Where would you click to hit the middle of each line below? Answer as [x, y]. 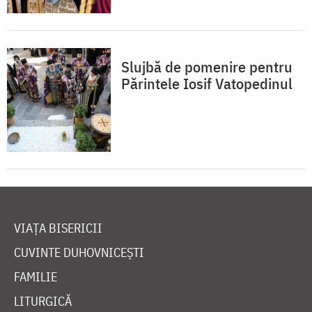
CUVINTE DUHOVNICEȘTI [79, 252]
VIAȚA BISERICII [58, 228]
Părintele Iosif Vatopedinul [207, 83]
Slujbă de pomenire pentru [207, 66]
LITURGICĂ [43, 301]
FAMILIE [36, 276]
